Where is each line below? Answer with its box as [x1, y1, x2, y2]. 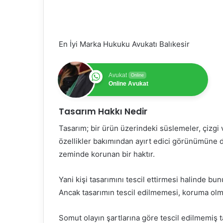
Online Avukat [109, 80, 148, 88]
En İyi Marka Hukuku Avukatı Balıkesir [59, 39, 190, 49]
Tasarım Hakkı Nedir [59, 106, 147, 118]
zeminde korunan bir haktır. [59, 149, 155, 159]
